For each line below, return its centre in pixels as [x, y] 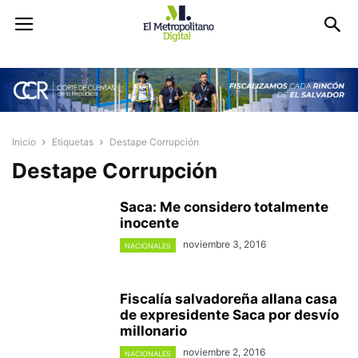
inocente [149, 223]
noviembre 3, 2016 [225, 245]
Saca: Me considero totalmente [224, 207]
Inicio [24, 142]
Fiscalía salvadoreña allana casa [229, 299]
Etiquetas [73, 142]
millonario [153, 331]
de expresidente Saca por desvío [229, 315]
